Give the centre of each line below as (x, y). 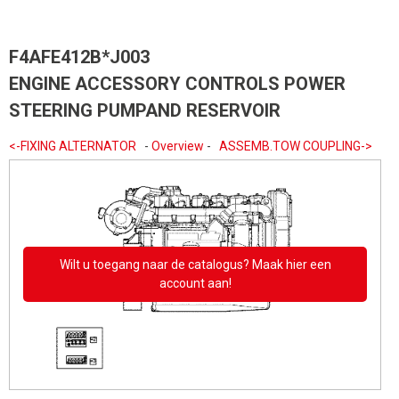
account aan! (195, 284)
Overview (178, 146)
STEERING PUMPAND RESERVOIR (145, 110)
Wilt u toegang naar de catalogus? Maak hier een (195, 265)
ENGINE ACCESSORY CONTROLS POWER (177, 84)
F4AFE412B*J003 (79, 57)
